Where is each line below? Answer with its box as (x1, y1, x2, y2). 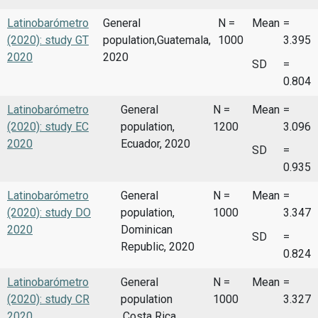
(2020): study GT (7, 33, 89, 47)
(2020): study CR (7, 292, 89, 306)
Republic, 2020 (121, 240, 194, 254)
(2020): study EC (7, 119, 89, 133)
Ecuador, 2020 (121, 136, 190, 150)
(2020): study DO (7, 206, 91, 220)
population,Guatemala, (103, 33, 212, 47)
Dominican (121, 223, 172, 237)
